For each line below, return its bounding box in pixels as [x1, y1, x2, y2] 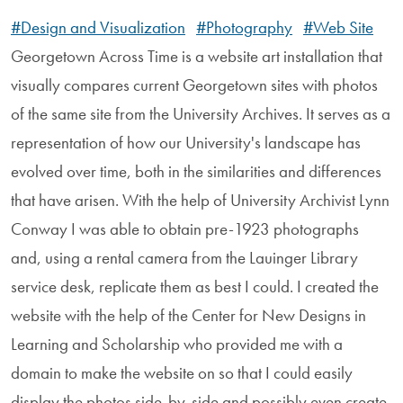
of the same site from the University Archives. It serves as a [11, 102, 390, 125]
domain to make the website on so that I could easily [11, 361, 353, 384]
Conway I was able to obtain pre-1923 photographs [11, 217, 359, 240]
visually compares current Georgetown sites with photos [11, 73, 378, 96]
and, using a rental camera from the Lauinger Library [11, 246, 358, 269]
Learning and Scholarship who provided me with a [11, 332, 343, 355]
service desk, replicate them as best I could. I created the [11, 274, 379, 298]
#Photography [196, 15, 292, 39]
